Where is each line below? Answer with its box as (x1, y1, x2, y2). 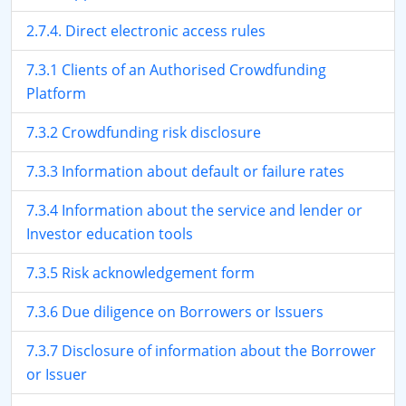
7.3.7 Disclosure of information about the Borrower (26, 341, 376, 361)
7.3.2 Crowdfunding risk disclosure (26, 122, 261, 142)
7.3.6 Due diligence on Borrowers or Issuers (26, 302, 324, 322)
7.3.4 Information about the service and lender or (26, 200, 362, 220)
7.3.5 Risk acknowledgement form (26, 263, 255, 283)
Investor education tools (26, 224, 193, 244)
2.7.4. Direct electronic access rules (26, 21, 266, 41)
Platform (26, 83, 86, 103)
